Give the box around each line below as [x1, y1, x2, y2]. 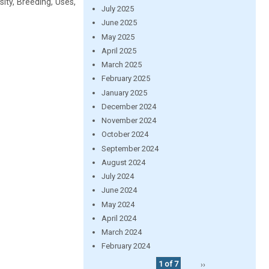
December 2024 [101, 101, 156, 111]
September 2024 [101, 144, 159, 153]
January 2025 [101, 88, 147, 97]
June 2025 [101, 18, 137, 28]
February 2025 [101, 74, 150, 83]
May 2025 [101, 32, 134, 41]
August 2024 [101, 157, 145, 167]
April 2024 [101, 213, 136, 223]
